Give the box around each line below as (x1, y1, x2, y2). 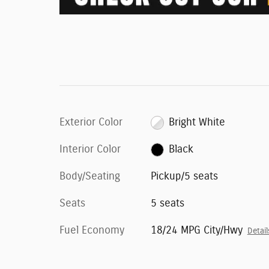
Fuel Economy (59, 225, 124, 237)
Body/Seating (59, 171, 120, 183)
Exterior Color (59, 117, 122, 128)
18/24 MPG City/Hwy (150, 225, 243, 237)
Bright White (169, 117, 226, 128)
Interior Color (59, 144, 121, 156)
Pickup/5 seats (150, 171, 218, 183)
